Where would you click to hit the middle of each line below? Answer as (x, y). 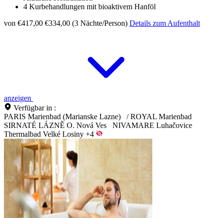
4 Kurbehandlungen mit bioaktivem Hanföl (90, 7)
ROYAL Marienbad (161, 117)
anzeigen (18, 98)
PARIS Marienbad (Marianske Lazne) (62, 117)
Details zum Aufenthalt (165, 23)
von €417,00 (23, 23)
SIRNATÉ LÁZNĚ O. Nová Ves (55, 126)
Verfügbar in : (35, 108)
